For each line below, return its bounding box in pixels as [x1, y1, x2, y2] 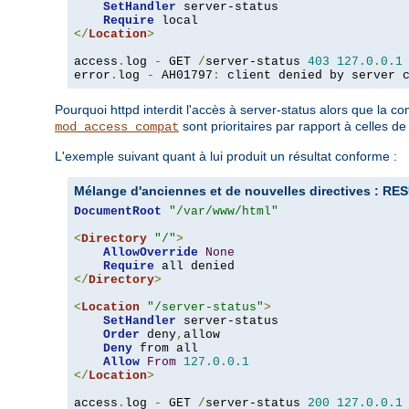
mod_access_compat [55, 120, 179, 135]
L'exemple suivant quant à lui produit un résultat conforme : [55, 149, 397, 164]
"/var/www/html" [169, 204, 278, 219]
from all [132, 341, 198, 356]
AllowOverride [103, 246, 198, 260]
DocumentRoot [74, 204, 162, 219]
